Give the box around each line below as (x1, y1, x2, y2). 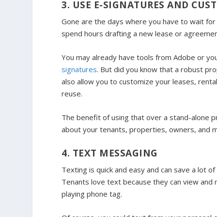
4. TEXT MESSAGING (62, 146, 158, 159)
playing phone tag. (62, 188, 123, 199)
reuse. (62, 88, 83, 98)
